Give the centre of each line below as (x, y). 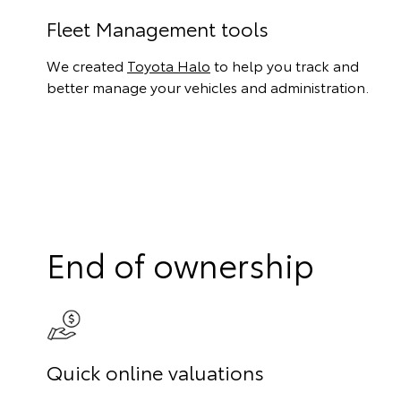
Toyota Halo (169, 65)
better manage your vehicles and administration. (208, 87)
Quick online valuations (155, 372)
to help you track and (285, 65)
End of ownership (180, 264)
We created (87, 65)
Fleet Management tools (158, 28)
